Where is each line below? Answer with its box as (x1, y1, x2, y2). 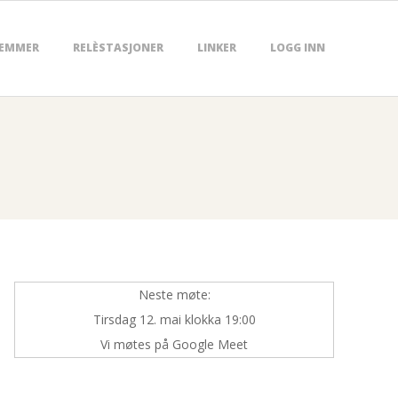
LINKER (197, 40, 236, 55)
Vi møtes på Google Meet (100, 336, 248, 353)
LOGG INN (270, 40, 325, 55)
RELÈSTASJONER (73, 40, 163, 55)
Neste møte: (138, 286, 211, 303)
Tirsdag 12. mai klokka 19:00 (92, 311, 256, 328)
